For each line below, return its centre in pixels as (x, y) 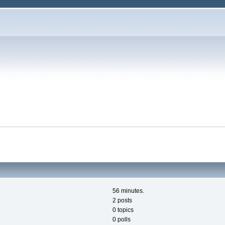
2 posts (122, 201)
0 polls (122, 220)
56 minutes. (128, 191)
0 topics (123, 210)
